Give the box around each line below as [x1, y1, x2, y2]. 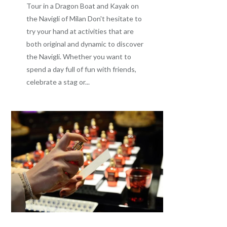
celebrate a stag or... [26, 78, 90, 87]
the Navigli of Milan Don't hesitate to [26, 14, 142, 23]
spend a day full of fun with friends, [26, 65, 137, 74]
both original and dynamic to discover [26, 40, 144, 49]
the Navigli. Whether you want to [26, 52, 132, 61]
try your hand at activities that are [26, 27, 134, 36]
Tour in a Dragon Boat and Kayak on [26, 2, 139, 11]
